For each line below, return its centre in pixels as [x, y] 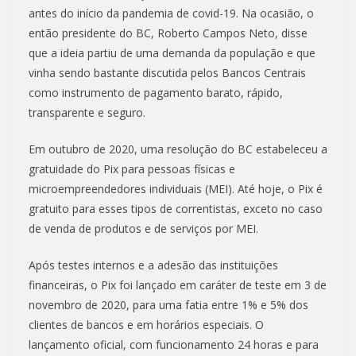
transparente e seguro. [87, 113]
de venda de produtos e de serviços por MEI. [143, 229]
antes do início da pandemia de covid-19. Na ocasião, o [171, 14]
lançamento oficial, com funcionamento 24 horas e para [174, 345]
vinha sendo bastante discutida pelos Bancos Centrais [167, 73]
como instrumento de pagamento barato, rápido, [156, 93]
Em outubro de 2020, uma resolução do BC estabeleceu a [178, 149]
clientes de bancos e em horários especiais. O [146, 325]
